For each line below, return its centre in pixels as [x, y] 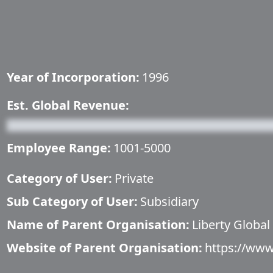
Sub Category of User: [72, 201]
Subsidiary [169, 201]
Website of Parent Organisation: [105, 248]
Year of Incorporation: [73, 77]
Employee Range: [59, 148]
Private [134, 178]
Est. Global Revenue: [68, 105]
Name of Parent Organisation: [98, 225]
